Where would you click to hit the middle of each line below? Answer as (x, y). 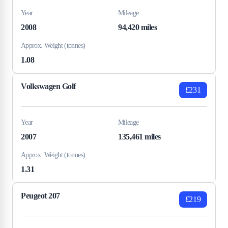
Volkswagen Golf (48, 86)
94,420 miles (138, 27)
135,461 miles (139, 136)
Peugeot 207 (40, 195)
